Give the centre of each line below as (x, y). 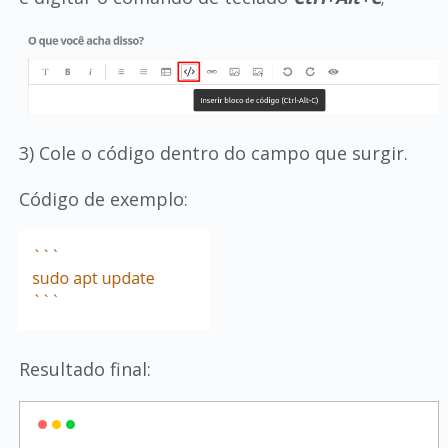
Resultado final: (84, 369)
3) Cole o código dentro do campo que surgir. (213, 153)
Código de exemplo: (103, 199)
